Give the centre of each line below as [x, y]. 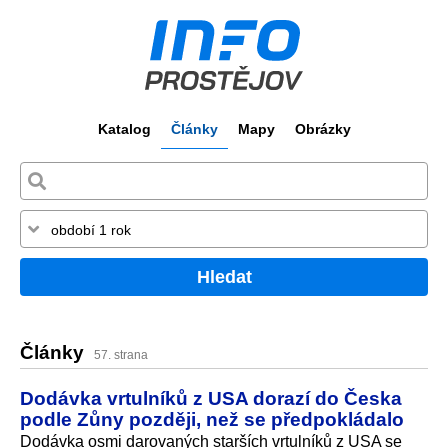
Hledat [224, 276]
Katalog [124, 129]
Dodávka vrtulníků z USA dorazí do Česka [211, 397]
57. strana [121, 355]
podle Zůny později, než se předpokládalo [212, 418]
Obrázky [322, 129]
